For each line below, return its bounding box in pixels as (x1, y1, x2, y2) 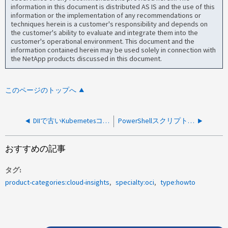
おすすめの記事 (5, 144, 66, 155)
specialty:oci (116, 177, 155, 187)
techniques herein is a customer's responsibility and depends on (11, 19, 208, 28)
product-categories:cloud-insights (5, 177, 110, 187)
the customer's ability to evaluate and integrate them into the (11, 27, 198, 37)
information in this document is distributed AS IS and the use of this (11, 2, 215, 11)
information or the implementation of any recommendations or (11, 10, 202, 20)
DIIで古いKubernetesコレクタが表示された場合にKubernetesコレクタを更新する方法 (103, 117, 110, 126)
